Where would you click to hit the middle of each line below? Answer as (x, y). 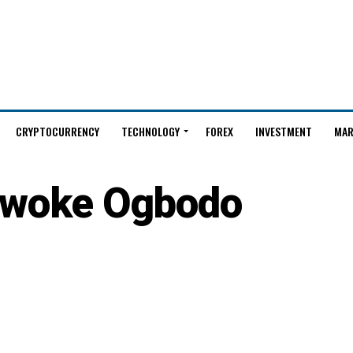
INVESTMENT (283, 131)
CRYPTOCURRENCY (57, 131)
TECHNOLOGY (150, 131)
